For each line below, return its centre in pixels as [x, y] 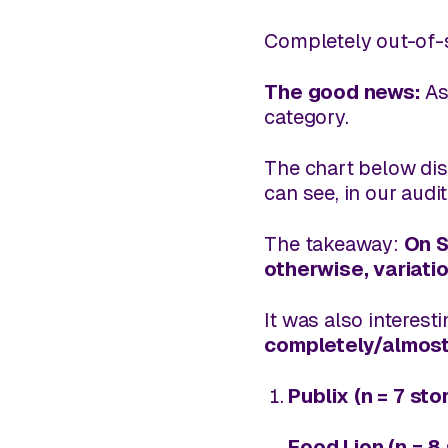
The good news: [342, 91]
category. [306, 116]
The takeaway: [334, 243]
